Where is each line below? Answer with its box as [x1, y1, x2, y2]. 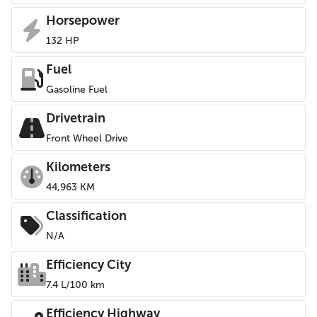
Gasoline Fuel [46, 83, 108, 96]
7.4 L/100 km [46, 279, 105, 291]
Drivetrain [46, 110, 105, 126]
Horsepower [46, 13, 120, 28]
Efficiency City [46, 257, 131, 272]
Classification [46, 208, 127, 224]
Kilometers [46, 159, 110, 175]
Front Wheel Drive [46, 132, 128, 144]
